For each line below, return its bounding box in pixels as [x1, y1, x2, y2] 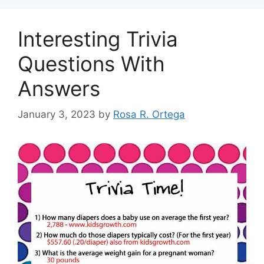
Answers [18, 75, 100, 101]
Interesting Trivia [18, 26, 178, 51]
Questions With [18, 51, 165, 76]
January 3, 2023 [18, 108, 95, 121]
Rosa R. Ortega [113, 108, 185, 121]
